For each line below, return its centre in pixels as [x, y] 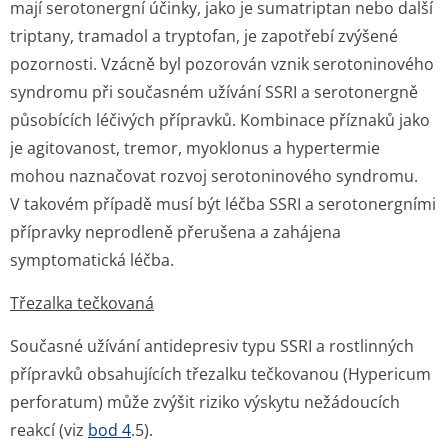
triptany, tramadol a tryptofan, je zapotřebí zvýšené [204, 36]
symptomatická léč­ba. [92, 260]
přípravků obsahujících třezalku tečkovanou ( [179, 374]
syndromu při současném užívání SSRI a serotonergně [214, 92]
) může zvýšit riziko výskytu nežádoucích [249, 402]
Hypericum [389, 374]
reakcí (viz [49, 430]
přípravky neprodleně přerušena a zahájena [175, 232]
